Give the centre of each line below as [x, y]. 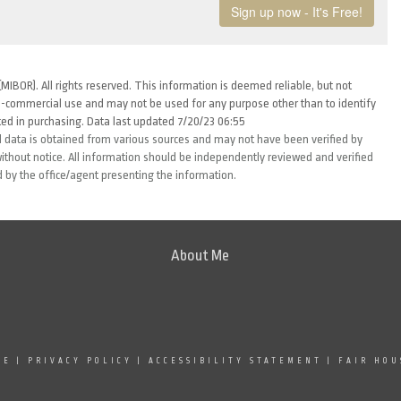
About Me [200, 256]
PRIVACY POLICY [80, 361]
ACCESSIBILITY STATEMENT [235, 361]
